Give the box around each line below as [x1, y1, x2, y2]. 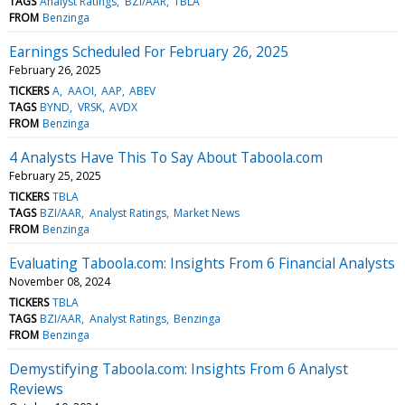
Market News [173, 204, 240, 221]
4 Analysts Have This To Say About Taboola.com [9, 146, 323, 167]
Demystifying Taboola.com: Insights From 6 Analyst [9, 358, 348, 379]
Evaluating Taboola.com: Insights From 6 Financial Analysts [9, 252, 395, 273]
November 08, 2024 [9, 273, 110, 289]
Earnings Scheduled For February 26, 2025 [9, 41, 288, 61]
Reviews [9, 378, 63, 399]
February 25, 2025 [9, 167, 101, 184]
